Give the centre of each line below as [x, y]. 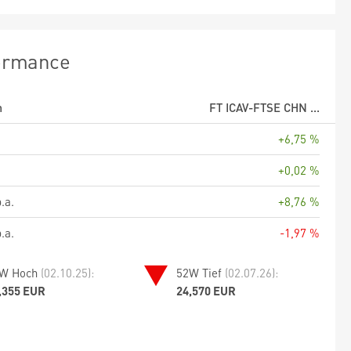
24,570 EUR [206, 290]
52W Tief [201, 272]
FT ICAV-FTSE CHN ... [264, 107]
